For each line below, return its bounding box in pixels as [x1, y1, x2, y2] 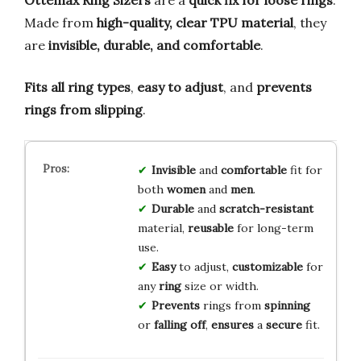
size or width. [180, 278, 259, 293]
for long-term [233, 220, 313, 235]
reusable [187, 220, 234, 235]
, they [293, 14, 326, 31]
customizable [231, 259, 303, 274]
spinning [263, 297, 310, 313]
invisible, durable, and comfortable [48, 36, 260, 53]
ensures [210, 317, 254, 332]
